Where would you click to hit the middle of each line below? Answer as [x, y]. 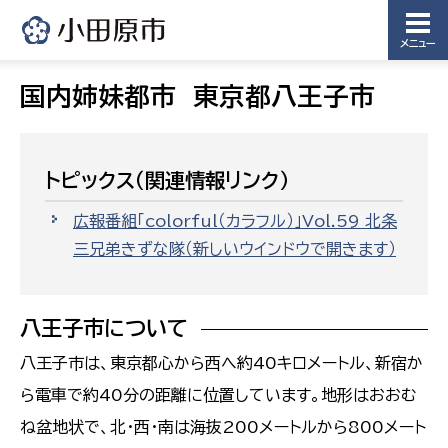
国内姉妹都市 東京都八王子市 [197, 96]
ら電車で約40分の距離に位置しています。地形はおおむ [218, 395]
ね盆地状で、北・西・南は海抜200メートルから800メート [223, 427]
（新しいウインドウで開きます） [290, 249]
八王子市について [104, 328]
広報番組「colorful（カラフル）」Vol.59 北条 [235, 221]
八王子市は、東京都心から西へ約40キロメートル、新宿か [221, 363]
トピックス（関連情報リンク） [167, 180]
